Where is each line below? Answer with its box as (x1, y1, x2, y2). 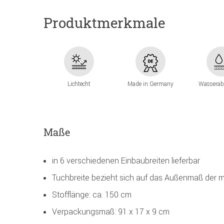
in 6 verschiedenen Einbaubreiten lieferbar (52, 155, 200, 166)
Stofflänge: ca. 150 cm (52, 189, 131, 200)
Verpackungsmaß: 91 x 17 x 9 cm (52, 206, 169, 217)
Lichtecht (67, 80, 91, 88)
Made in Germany (127, 80, 173, 88)
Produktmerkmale (43, 13, 165, 32)
